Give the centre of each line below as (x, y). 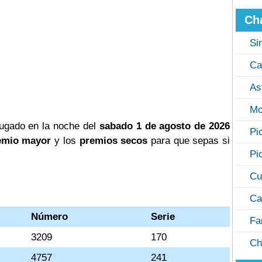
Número (49, 217)
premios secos (113, 141)
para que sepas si (189, 141)
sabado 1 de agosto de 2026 (165, 126)
